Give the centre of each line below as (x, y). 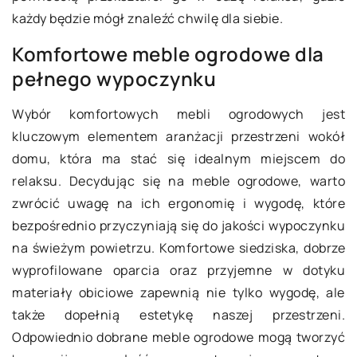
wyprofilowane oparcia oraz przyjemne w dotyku (178, 270)
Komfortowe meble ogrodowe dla (168, 54)
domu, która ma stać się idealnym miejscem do (178, 159)
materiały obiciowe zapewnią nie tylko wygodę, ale (178, 292)
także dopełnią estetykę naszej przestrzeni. (178, 315)
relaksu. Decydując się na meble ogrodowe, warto (178, 181)
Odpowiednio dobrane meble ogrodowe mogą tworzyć (178, 337)
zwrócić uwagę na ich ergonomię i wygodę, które (178, 203)
